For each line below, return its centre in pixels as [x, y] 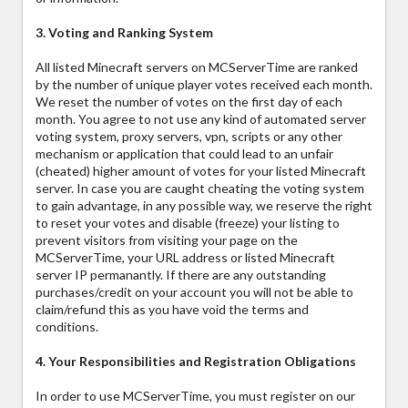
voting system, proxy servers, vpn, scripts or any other [189, 137]
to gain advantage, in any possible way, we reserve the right [204, 206]
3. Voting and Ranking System [124, 33]
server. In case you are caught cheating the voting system [200, 189]
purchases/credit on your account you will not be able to [194, 292]
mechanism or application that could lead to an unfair [184, 154]
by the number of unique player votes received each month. [204, 85]
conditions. [67, 327]
